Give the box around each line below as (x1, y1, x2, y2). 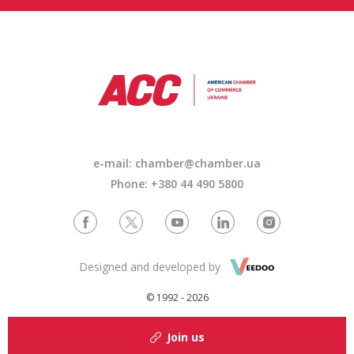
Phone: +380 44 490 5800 (111, 176, 243, 192)
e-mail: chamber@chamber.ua (93, 156, 261, 171)
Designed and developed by (78, 258, 220, 274)
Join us (166, 330, 205, 345)
